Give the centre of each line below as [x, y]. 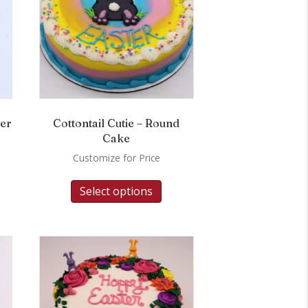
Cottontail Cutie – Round [117, 123]
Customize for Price [116, 158]
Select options [117, 191]
